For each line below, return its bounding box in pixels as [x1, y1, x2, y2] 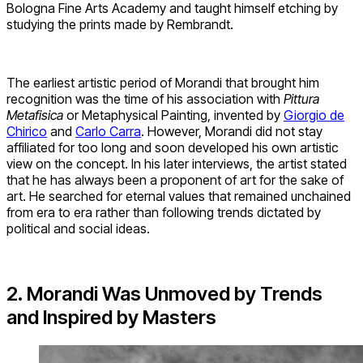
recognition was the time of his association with [6, 90, 284, 107]
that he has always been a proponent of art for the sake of [6, 171, 344, 188]
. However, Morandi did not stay [141, 122, 322, 139]
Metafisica [6, 106, 63, 123]
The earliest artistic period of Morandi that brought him [6, 74, 319, 91]
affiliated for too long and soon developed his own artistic [6, 139, 339, 156]
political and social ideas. [6, 220, 150, 237]
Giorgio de [284, 106, 344, 123]
